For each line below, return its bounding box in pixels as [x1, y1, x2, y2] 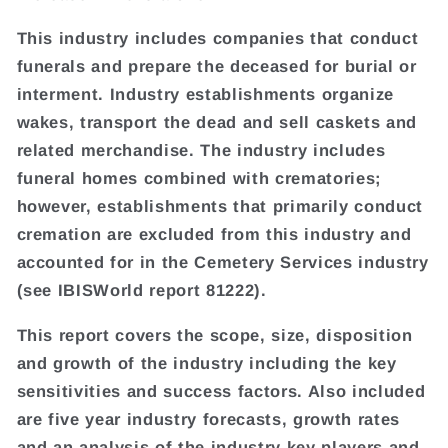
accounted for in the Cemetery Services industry [16, 253, 429, 272]
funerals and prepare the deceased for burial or [16, 57, 417, 76]
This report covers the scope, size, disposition [16, 325, 413, 344]
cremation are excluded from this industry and [16, 225, 412, 244]
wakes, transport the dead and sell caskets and [16, 113, 417, 132]
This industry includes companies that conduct [16, 29, 419, 48]
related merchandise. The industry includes [16, 141, 386, 160]
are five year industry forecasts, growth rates [16, 409, 400, 428]
